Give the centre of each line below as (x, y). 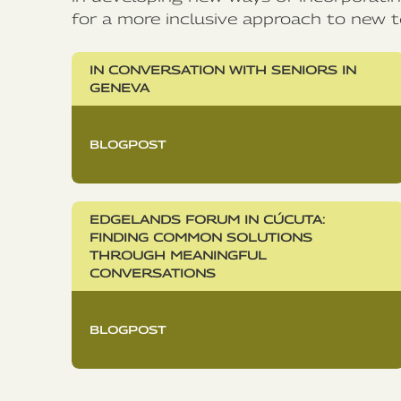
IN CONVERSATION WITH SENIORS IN (223, 70)
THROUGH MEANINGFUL (178, 256)
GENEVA (119, 88)
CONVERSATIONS (153, 273)
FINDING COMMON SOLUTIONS (201, 238)
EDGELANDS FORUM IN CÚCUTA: (207, 220)
